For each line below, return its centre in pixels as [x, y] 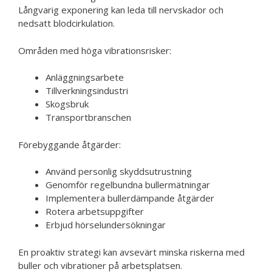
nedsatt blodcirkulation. [66, 23]
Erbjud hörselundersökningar [106, 225]
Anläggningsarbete [85, 77]
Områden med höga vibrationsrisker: [95, 50]
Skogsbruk [67, 104]
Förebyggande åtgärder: [70, 144]
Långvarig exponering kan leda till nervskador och [121, 10]
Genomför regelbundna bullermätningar [128, 185]
